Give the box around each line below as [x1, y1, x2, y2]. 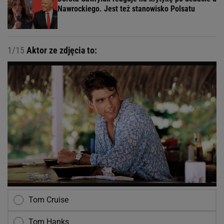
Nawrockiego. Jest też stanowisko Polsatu [57, 4, 195, 14]
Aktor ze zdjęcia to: [24, 45, 97, 56]
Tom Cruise [28, 195, 68, 205]
